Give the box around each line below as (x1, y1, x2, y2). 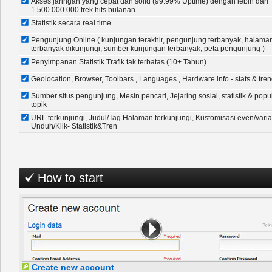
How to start (34, 171, 103, 185)
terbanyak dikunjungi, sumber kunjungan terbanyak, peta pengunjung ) (31, 44, 265, 53)
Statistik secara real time (31, 19, 111, 27)
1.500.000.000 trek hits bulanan (31, 5, 135, 14)
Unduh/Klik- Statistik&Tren (31, 122, 117, 131)
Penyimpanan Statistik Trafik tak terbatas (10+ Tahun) (31, 58, 206, 66)
